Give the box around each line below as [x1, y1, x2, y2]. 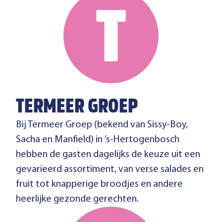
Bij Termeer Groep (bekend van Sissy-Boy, [16, 120, 188, 130]
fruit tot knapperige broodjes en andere [16, 179, 183, 189]
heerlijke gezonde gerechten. [16, 194, 139, 204]
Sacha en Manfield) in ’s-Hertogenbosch [16, 135, 179, 145]
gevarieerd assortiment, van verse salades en [16, 165, 204, 174]
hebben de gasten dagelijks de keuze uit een [16, 150, 200, 160]
